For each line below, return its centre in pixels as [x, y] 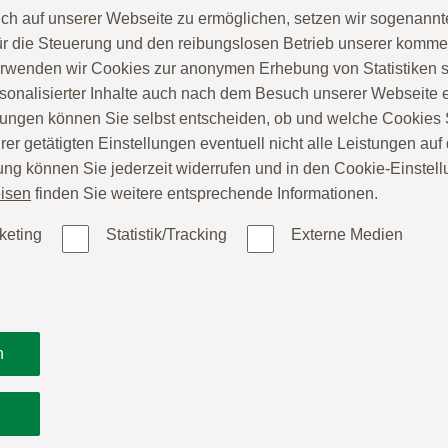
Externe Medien [347, 235]
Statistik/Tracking [166, 235]
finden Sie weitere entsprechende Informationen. [204, 194]
